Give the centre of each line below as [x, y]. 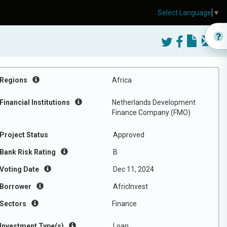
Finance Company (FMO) [151, 112]
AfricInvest [130, 186]
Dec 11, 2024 [134, 169]
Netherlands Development [154, 102]
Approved [129, 135]
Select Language [184, 13]
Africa [122, 80]
